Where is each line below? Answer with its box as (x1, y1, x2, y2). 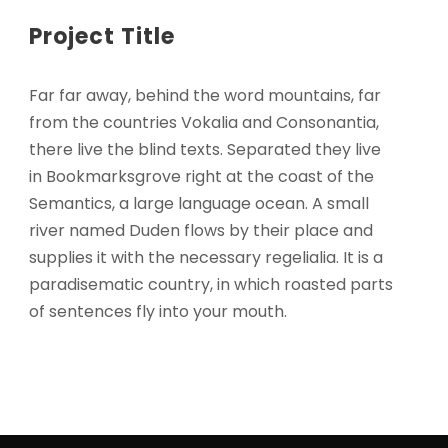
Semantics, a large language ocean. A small (29, 192, 370, 215)
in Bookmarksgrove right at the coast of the (29, 165, 375, 188)
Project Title (29, 21, 176, 52)
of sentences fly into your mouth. (29, 300, 288, 323)
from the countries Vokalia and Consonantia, (29, 111, 380, 134)
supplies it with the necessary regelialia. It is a (29, 246, 384, 269)
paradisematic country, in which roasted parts (29, 273, 394, 296)
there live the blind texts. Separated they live (29, 138, 382, 161)
